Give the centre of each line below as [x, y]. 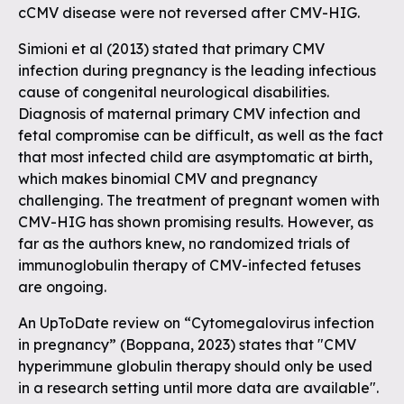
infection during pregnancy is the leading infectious [197, 70]
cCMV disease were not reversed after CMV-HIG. [189, 13]
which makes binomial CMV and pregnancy [168, 179]
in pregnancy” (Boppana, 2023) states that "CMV [187, 344]
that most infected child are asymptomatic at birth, [195, 157]
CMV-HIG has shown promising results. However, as [196, 222]
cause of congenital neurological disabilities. [174, 92]
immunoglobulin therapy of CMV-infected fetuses [189, 265]
